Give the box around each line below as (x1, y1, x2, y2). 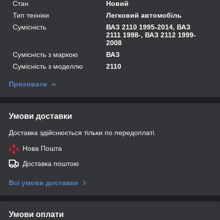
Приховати (9, 80, 47, 88)
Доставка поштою (23, 159, 79, 167)
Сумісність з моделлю (13, 62, 83, 70)
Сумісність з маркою (13, 50, 78, 58)
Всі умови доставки (9, 178, 78, 187)
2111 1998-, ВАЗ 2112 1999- (106, 30, 196, 39)
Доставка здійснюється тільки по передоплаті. (9, 128, 156, 137)
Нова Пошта (23, 144, 62, 152)
